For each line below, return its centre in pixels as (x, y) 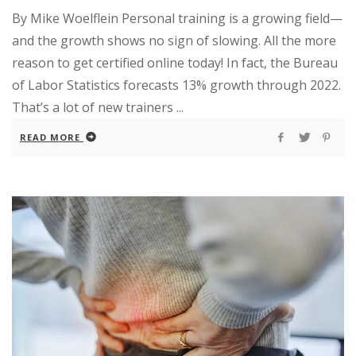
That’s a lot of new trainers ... (98, 107)
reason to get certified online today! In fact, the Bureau (175, 62)
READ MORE (50, 137)
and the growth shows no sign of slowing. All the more (174, 40)
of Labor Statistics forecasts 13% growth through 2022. (176, 85)
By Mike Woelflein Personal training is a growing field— (177, 18)
